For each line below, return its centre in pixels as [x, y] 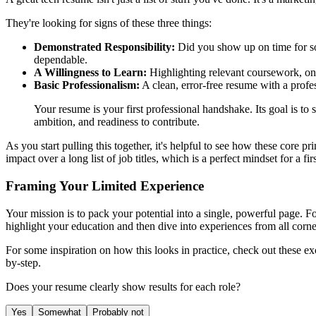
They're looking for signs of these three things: [109, 23]
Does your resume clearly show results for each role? [123, 286]
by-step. [23, 262]
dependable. [61, 60]
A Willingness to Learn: [90, 73]
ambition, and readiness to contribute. [117, 122]
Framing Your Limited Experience [105, 186]
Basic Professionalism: [87, 85]
